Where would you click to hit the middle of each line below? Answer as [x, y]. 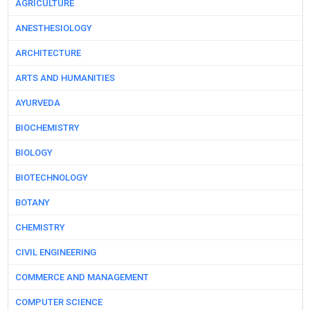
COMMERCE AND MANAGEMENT [82, 277]
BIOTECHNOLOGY [51, 177]
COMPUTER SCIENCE [58, 302]
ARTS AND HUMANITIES [65, 78]
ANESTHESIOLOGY [53, 28]
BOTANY [32, 202]
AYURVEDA [37, 103]
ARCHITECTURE [48, 53]
